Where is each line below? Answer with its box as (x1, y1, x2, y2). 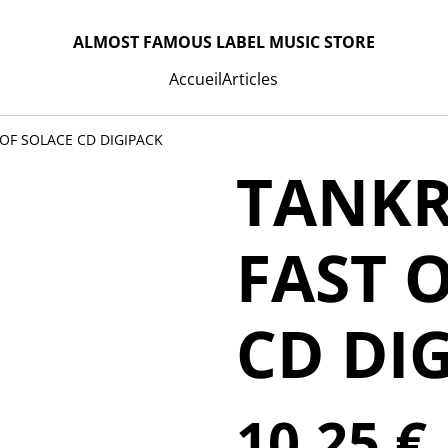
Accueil (169, 68, 223, 90)
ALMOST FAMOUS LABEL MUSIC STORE (72, 30, 375, 53)
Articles (222, 68, 279, 90)
